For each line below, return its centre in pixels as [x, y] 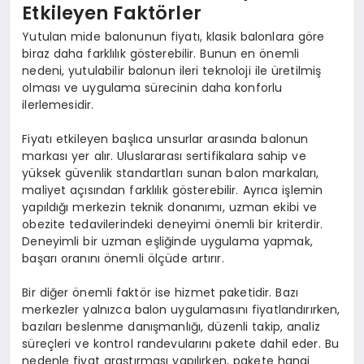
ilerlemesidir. [58, 105]
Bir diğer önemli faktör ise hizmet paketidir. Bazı [160, 293]
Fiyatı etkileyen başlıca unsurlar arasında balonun [165, 139]
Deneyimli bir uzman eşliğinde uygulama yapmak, [167, 242]
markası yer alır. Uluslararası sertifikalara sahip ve [164, 156]
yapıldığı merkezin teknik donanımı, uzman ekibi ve [170, 208]
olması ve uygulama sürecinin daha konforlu [152, 88]
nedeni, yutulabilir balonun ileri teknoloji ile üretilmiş [172, 71]
